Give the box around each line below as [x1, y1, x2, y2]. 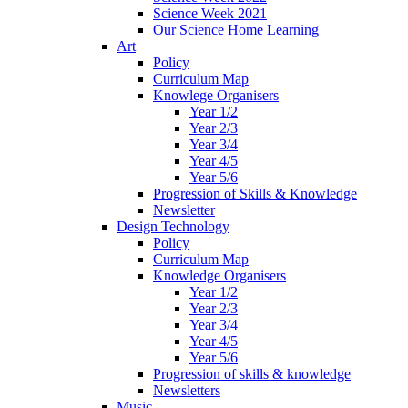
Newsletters [153, 382, 220, 398]
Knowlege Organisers [153, 87, 279, 103]
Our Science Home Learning [153, 21, 319, 37]
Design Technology [117, 218, 229, 234]
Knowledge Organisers [153, 267, 286, 283]
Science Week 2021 [153, 5, 267, 21]
